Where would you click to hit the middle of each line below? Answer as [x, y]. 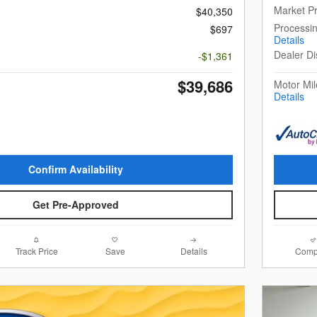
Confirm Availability [76, 169]
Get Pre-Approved [76, 205]
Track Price [36, 251]
